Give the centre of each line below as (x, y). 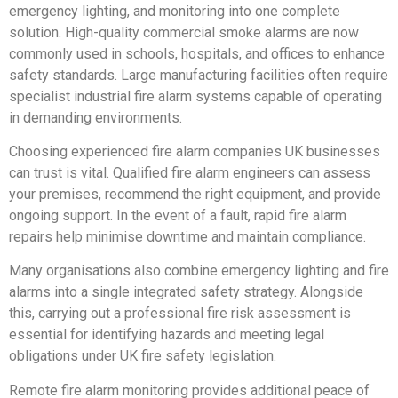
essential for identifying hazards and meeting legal (167, 335)
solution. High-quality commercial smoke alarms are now (184, 32)
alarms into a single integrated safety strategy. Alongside (186, 292)
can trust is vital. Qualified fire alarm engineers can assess (190, 172)
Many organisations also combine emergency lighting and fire (199, 271)
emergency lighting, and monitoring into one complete (175, 11)
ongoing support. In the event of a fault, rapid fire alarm (178, 215)
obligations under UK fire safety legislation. (143, 356)
